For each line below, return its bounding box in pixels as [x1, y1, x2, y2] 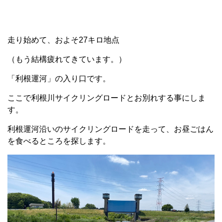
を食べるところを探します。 [7, 136, 111, 145]
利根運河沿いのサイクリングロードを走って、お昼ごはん [7, 124, 214, 133]
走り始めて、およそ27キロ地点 [7, 35, 119, 44]
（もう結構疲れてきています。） [7, 55, 126, 63]
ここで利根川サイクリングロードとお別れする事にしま [7, 93, 206, 102]
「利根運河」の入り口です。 [7, 74, 111, 83]
